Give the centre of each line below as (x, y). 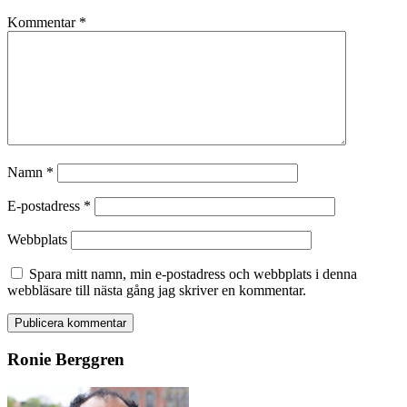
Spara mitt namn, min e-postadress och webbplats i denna (193, 274)
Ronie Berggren (66, 360)
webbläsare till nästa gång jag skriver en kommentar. (157, 291)
